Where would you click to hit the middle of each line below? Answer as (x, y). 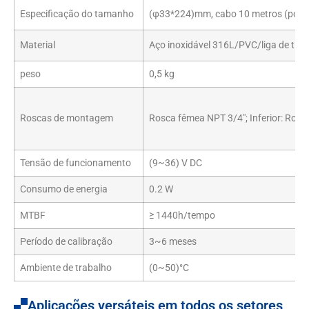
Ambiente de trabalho (66, 268)
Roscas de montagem (67, 119)
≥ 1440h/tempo (182, 216)
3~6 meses (173, 242)
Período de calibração (66, 242)
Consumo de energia (64, 190)
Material (38, 46)
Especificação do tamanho (77, 14)
